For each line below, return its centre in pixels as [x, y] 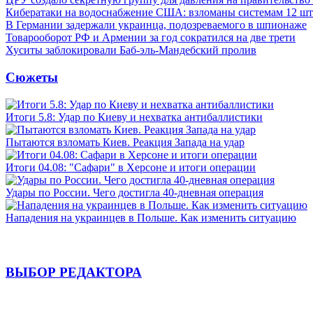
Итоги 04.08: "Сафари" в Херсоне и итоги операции [131, 167]
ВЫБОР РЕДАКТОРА [74, 272]
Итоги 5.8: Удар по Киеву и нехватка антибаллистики [134, 117]
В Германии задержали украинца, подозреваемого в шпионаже [156, 25]
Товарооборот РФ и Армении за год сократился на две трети [151, 38]
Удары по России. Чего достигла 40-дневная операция [134, 192]
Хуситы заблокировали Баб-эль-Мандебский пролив [131, 50]
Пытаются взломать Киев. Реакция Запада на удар [125, 142]
